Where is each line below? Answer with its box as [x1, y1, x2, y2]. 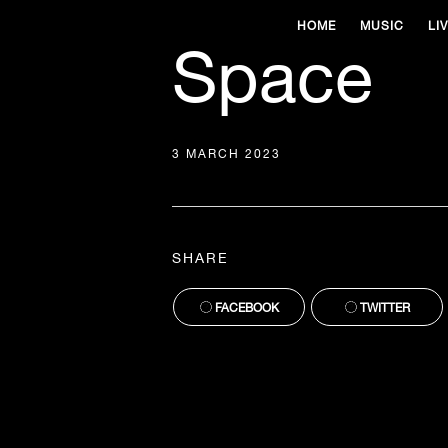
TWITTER [356, 298, 410, 318]
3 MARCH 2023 [172, 145, 281, 164]
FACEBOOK [211, 298, 279, 318]
